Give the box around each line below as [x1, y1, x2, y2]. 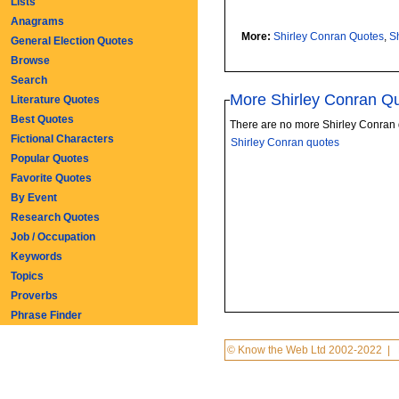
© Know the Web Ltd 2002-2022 [226, 344, 382, 356]
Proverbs [11, 289, 58, 302]
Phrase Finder [11, 309, 82, 322]
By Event [11, 191, 57, 204]
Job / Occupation [11, 231, 95, 243]
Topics [11, 270, 44, 282]
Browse [11, 54, 50, 67]
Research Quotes [11, 211, 100, 224]
